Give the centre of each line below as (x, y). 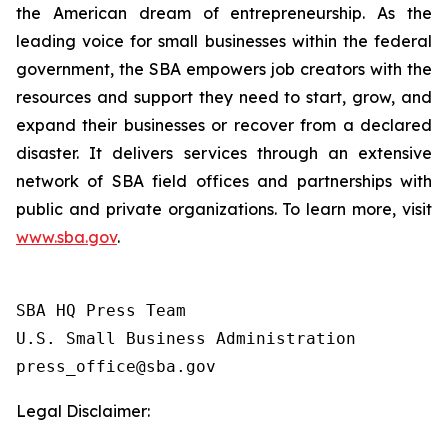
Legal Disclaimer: (83, 411)
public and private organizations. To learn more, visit (224, 209)
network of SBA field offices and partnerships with (224, 181)
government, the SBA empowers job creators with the (224, 69)
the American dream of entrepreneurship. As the (224, 13)
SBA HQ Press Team (101, 310)
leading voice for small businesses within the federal (224, 41)
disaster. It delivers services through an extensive (224, 153)
